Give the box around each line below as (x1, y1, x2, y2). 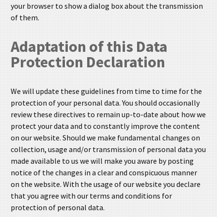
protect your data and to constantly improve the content (11, 121, 201, 131)
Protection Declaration (11, 52, 166, 72)
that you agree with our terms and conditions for (11, 191, 172, 201)
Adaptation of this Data (11, 37, 168, 57)
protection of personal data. (11, 202, 105, 213)
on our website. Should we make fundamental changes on (11, 133, 201, 143)
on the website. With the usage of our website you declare (11, 179, 201, 189)
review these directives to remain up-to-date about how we (11, 109, 206, 120)
